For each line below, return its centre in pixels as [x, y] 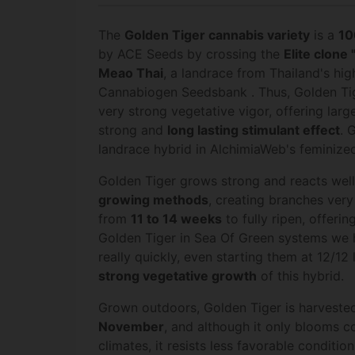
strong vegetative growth [177, 275]
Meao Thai [131, 73]
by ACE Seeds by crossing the [191, 53]
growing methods [153, 199]
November [131, 326]
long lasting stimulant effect [254, 130]
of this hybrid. [300, 275]
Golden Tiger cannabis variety [217, 34]
